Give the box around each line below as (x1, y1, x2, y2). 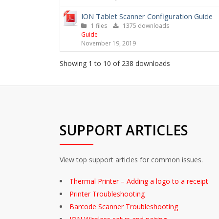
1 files (87, 22, 113, 30)
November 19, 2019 (81, 39, 136, 47)
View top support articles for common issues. (60, 154, 203, 164)
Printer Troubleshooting (69, 189, 145, 198)
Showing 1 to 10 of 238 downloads (60, 58, 170, 68)
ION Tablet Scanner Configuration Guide (81, 11, 213, 21)
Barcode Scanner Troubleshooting (69, 201, 178, 211)
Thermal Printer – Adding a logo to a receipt (69, 176, 208, 186)
